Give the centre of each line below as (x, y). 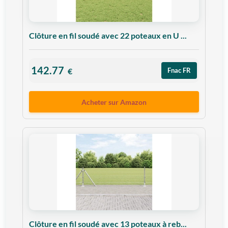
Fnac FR (179, 70)
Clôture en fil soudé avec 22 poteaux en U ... (108, 36)
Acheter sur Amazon (114, 102)
